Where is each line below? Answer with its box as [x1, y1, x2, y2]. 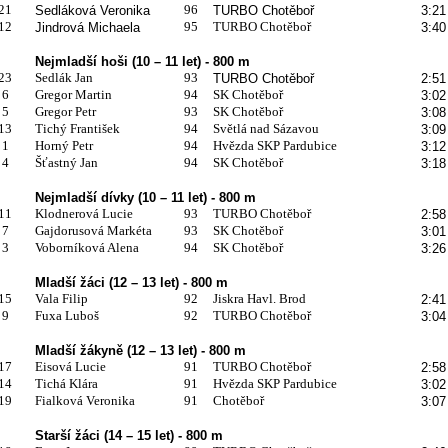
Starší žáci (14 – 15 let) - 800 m [34, 427, 223, 443]
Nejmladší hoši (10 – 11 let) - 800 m [34, 53, 250, 69]
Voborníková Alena [34, 239, 139, 255]
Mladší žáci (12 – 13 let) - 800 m [34, 274, 228, 290]
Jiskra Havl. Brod [212, 290, 306, 306]
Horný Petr [34, 137, 93, 153]
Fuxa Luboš [34, 307, 99, 323]
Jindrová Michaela [34, 19, 140, 35]
